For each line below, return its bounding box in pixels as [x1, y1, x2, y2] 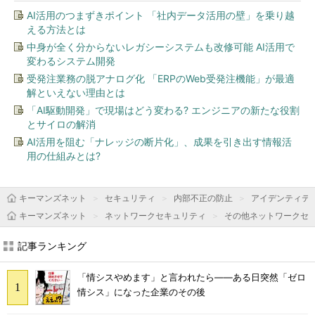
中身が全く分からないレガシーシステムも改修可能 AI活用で [27, 41, 295, 53]
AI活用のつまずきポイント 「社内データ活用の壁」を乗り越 [27, 9, 295, 21]
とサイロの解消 [27, 118, 96, 130]
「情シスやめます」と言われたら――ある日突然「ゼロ [77, 272, 306, 283]
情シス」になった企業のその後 [77, 287, 205, 298]
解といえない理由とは [27, 86, 125, 98]
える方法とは [27, 23, 86, 35]
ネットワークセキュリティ [105, 210, 206, 221]
